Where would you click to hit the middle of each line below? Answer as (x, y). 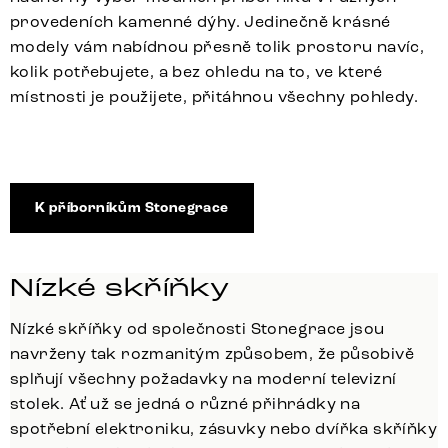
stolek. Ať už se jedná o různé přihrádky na (185, 403)
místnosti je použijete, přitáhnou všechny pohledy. (214, 96)
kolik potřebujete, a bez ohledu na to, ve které (196, 71)
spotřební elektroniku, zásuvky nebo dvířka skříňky (223, 428)
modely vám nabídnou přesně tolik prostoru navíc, (217, 46)
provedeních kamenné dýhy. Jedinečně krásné (200, 21)
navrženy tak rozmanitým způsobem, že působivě (212, 353)
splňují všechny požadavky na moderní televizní (203, 378)
